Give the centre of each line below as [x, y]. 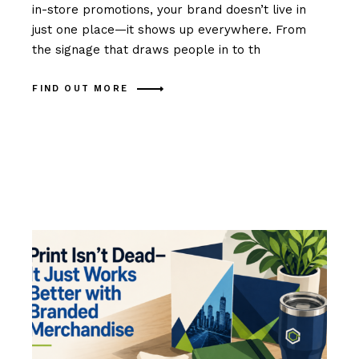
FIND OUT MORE [80, 89]
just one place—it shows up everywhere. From [169, 29]
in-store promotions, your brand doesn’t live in [169, 9]
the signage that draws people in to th [147, 49]
